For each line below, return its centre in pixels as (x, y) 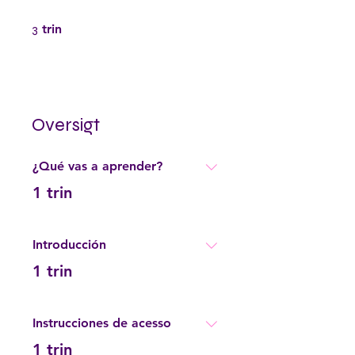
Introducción (69, 244)
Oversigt (66, 124)
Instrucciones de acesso (102, 323)
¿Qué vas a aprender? (97, 166)
